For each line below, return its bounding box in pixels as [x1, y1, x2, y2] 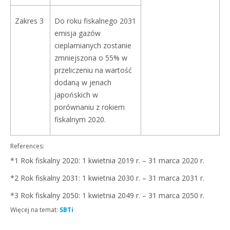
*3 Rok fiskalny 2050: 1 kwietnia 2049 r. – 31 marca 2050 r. [10, 190, 204, 200]
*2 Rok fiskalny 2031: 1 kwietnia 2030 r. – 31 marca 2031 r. [10, 173, 204, 183]
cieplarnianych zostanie [54, 41, 131, 50]
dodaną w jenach [54, 78, 111, 87]
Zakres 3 [15, 16, 44, 26]
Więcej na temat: [10, 205, 58, 214]
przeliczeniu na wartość [54, 65, 132, 75]
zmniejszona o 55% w [54, 53, 127, 63]
